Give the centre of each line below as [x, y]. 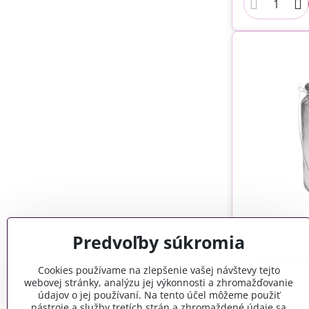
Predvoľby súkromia [159, 242]
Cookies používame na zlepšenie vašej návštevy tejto [159, 270]
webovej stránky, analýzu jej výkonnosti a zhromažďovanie [159, 282]
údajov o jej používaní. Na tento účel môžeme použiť [159, 295]
